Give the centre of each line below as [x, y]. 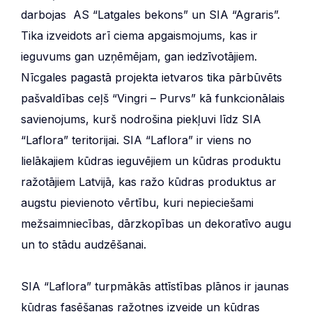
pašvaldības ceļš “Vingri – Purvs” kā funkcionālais [153, 98]
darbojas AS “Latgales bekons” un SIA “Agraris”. [150, 14]
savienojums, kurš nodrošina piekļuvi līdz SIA [143, 119]
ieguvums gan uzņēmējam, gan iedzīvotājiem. [139, 56]
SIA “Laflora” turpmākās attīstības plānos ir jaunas [155, 286]
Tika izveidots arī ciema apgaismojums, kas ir [139, 35]
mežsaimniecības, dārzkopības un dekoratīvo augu [156, 223]
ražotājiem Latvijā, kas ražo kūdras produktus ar [149, 181]
